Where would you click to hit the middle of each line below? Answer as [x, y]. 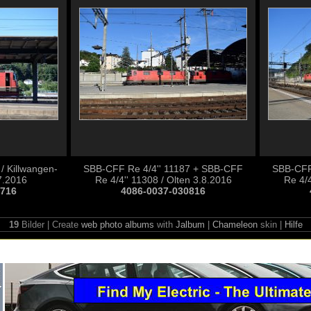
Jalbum [190, 225]
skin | [271, 225]
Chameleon [235, 225]
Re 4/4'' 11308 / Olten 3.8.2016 [163, 180]
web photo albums [117, 225]
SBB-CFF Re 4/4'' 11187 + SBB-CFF [163, 169]
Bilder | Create [50, 225]
